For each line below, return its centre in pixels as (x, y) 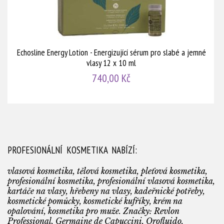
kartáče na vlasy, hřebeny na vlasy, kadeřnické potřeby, (106, 191)
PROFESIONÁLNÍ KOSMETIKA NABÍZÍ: (72, 150)
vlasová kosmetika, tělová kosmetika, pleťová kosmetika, (107, 171)
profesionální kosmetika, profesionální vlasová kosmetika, (111, 181)
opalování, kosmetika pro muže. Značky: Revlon (93, 211)
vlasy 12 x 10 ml (111, 62)
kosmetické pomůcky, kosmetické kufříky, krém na (95, 201)
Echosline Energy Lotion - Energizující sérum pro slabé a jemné (111, 52)
